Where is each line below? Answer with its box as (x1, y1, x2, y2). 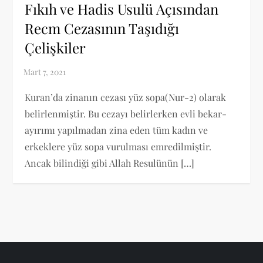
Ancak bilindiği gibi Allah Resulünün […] (25, 156, 195, 169)
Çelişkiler (25, 38, 86, 57)
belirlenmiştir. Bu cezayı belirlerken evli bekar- (25, 107, 227, 120)
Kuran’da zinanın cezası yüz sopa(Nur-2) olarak (25, 90, 227, 103)
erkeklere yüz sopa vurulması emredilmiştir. (25, 140, 212, 153)
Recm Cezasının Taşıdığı (25, 18, 180, 38)
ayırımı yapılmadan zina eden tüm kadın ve (25, 123, 208, 136)
